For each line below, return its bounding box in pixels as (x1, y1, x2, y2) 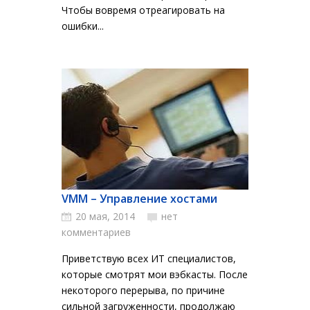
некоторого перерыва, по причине (62, 284, 225, 297)
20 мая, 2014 (75, 210, 135, 223)
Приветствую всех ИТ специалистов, (62, 252, 236, 265)
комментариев (62, 226, 131, 239)
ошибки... (62, 19, 104, 33)
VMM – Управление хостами (62, 191, 217, 206)
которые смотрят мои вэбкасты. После (62, 268, 248, 281)
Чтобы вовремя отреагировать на (62, 3, 225, 17)
